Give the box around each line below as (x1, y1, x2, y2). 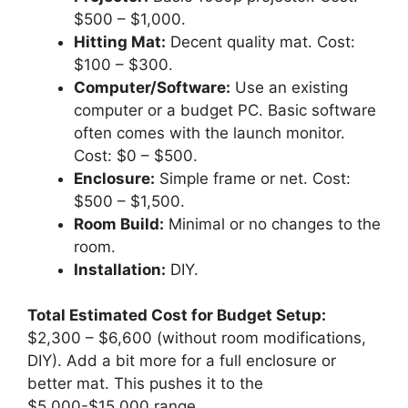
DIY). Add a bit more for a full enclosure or (27, 352, 336, 371)
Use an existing (230, 77, 348, 97)
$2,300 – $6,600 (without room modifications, (27, 329, 366, 348)
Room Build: (74, 214, 164, 233)
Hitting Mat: (74, 32, 166, 51)
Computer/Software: (74, 77, 230, 97)
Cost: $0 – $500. (74, 146, 198, 165)
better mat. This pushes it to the (27, 374, 263, 393)
